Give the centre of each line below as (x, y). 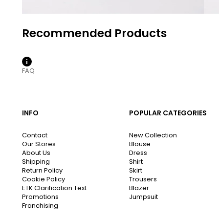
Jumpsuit (144, 197)
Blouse (140, 144)
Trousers (143, 179)
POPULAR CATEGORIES (168, 113)
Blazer (139, 188)
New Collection (153, 135)
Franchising (40, 205)
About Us (36, 153)
